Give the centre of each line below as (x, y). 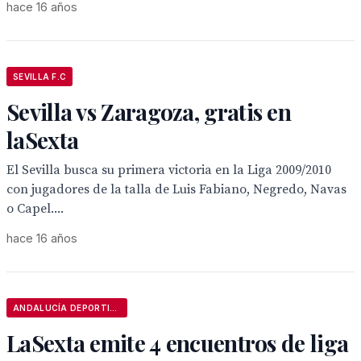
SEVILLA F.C (40, 77)
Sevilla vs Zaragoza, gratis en (149, 112)
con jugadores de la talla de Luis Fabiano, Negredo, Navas (176, 189)
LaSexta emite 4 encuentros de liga (178, 343)
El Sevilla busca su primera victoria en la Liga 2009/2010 (169, 170)
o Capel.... (35, 209)
